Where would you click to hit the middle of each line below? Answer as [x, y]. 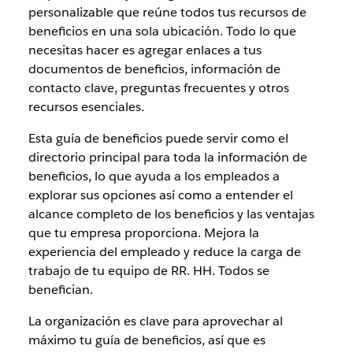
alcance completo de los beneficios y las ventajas [171, 214]
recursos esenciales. [87, 106]
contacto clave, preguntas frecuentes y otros [158, 87]
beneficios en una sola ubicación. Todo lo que [162, 31]
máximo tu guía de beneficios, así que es [147, 340]
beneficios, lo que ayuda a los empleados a [154, 176]
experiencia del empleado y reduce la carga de [164, 251]
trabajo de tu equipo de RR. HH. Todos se [149, 270]
